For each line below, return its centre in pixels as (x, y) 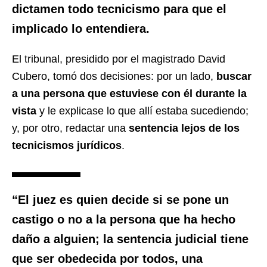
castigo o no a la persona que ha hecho (124, 219)
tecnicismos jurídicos (67, 145)
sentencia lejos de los (184, 128)
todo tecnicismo (114, 9)
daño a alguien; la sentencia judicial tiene (130, 239)
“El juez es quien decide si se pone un (120, 199)
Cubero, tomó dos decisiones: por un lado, (114, 76)
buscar (234, 76)
